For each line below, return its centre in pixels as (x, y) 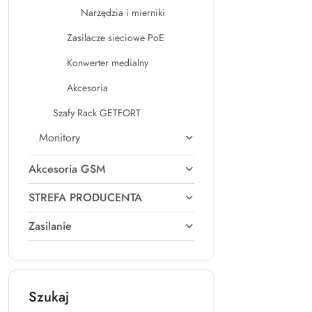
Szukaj (49, 297)
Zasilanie (50, 226)
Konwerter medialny (108, 63)
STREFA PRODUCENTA (85, 197)
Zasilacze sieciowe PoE (116, 38)
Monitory (60, 138)
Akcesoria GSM (67, 169)
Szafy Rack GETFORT (97, 113)
